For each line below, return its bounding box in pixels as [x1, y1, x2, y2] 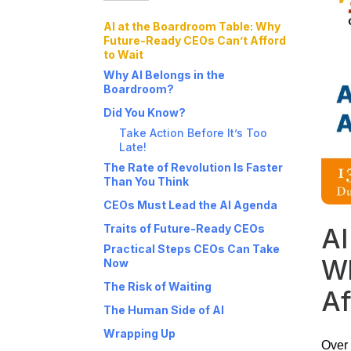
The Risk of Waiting [103, 280, 212, 294]
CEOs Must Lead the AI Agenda [103, 198, 277, 212]
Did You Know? [103, 106, 186, 120]
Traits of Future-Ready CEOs [103, 222, 265, 236]
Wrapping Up [103, 327, 175, 341]
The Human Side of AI [103, 303, 224, 317]
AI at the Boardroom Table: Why [103, 20, 280, 34]
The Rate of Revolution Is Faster [103, 161, 283, 175]
